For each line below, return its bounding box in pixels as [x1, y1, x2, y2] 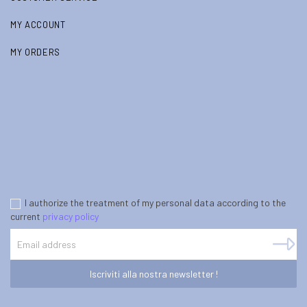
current [10, 210, 42, 223]
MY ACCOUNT [10, 19, 66, 31]
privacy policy [42, 210, 99, 223]
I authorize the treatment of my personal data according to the [25, 197, 286, 209]
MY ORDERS [10, 47, 60, 58]
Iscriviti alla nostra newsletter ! [89, 268, 218, 280]
